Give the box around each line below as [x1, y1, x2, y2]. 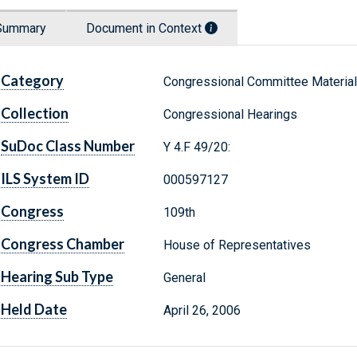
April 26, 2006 [163, 303, 241, 319]
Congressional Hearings [163, 107, 297, 123]
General [163, 270, 206, 286]
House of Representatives [163, 237, 311, 253]
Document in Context [86, 21, 205, 37]
